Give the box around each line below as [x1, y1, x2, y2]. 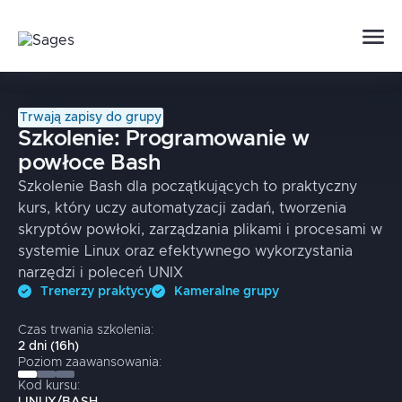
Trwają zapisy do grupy [20, 111, 162, 124]
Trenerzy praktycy [40, 285, 152, 298]
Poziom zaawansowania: [18, 356, 162, 369]
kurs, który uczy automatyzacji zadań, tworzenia [18, 201, 346, 215]
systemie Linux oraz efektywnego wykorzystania [18, 244, 353, 258]
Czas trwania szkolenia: [18, 324, 153, 336]
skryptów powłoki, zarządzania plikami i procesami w [18, 223, 382, 237]
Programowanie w [125, 128, 310, 150]
